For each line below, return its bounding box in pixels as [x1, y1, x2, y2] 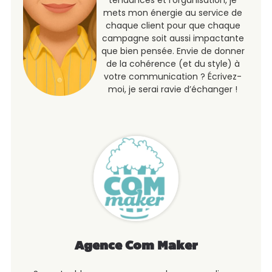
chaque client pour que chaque [105, 19, 240, 32]
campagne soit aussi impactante [101, 32, 244, 45]
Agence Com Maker [74, 240, 198, 253]
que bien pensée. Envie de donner [101, 45, 245, 58]
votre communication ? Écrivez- [104, 70, 242, 83]
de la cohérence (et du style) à [106, 58, 240, 70]
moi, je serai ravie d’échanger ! [108, 83, 238, 96]
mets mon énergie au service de [103, 7, 243, 19]
